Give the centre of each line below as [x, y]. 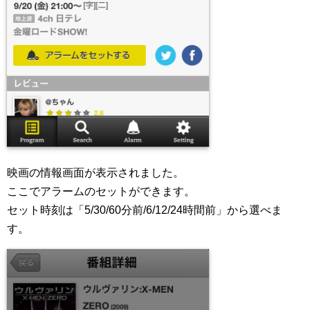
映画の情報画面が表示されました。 [95, 172]
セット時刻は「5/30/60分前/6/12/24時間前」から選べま [145, 210]
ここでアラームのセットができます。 [101, 191]
